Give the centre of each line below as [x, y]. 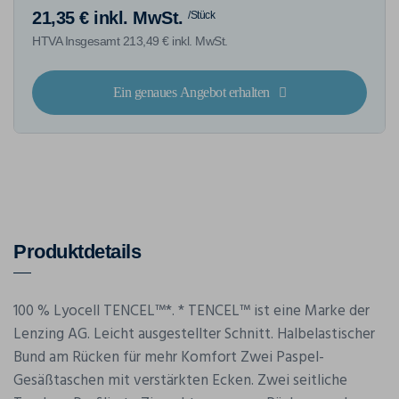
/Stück [201, 16]
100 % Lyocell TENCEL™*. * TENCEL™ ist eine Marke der [191, 312]
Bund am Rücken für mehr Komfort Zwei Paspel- [169, 358]
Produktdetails [77, 252]
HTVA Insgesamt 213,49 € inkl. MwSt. [130, 41]
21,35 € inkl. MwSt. [108, 18]
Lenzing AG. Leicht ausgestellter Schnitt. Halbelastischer [194, 335]
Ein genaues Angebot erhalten [191, 93]
